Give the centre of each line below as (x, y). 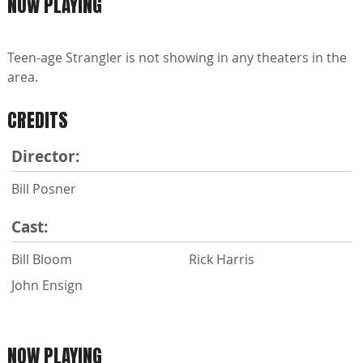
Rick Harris (222, 259)
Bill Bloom (42, 259)
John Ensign (47, 285)
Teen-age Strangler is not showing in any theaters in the (177, 58)
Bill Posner (44, 188)
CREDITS (38, 121)
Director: (45, 156)
